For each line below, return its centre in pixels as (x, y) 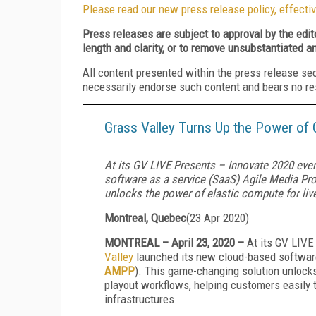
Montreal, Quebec (145, 218)
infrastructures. (141, 299)
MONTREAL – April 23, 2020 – (176, 242)
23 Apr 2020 (218, 218)
